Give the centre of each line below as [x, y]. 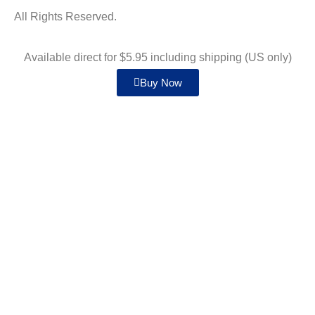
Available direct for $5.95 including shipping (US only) [157, 58]
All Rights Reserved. [65, 16]
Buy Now [161, 83]
